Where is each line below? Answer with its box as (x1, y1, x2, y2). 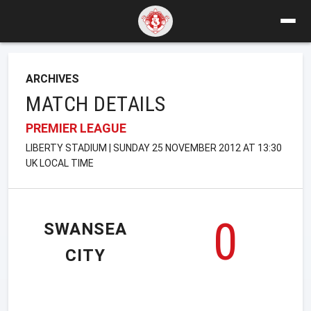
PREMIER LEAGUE (26, 120, 126, 135)
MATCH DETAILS (26, 91, 166, 116)
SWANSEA (43, 219, 128, 239)
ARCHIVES (26, 72, 79, 85)
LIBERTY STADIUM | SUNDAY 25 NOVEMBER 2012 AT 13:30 (26, 142, 282, 153)
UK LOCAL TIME (26, 157, 94, 169)
